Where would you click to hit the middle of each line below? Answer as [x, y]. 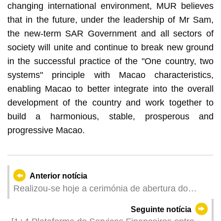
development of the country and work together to [110, 102]
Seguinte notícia [161, 209]
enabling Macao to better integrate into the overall [110, 89]
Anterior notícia [59, 176]
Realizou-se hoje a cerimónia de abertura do [100, 188]
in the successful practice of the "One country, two [110, 61]
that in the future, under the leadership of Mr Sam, [110, 19]
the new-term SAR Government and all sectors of [110, 33]
